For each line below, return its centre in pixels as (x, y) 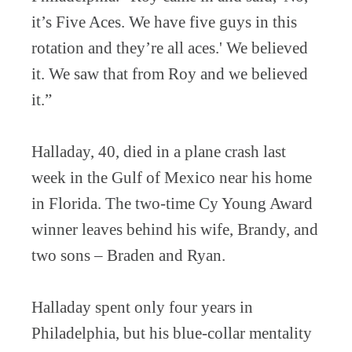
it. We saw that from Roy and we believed (170, 73)
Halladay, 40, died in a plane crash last (159, 151)
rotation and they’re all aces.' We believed (170, 48)
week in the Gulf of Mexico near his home (172, 177)
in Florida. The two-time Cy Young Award (172, 203)
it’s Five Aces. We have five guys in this (164, 22)
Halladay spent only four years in (142, 307)
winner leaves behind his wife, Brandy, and (175, 229)
